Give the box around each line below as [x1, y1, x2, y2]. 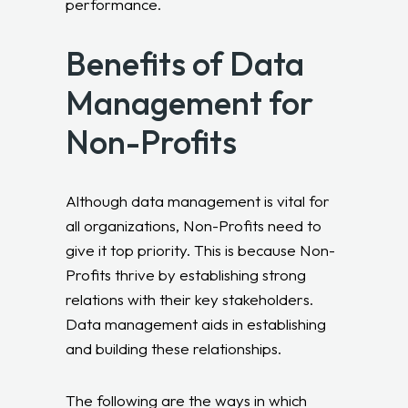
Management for [66, 81, 314, 123]
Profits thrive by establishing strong [66, 264, 307, 284]
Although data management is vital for [66, 190, 331, 210]
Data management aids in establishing [66, 313, 327, 333]
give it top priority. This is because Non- [66, 240, 336, 260]
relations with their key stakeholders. [66, 289, 314, 309]
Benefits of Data [66, 42, 305, 84]
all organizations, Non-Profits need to [66, 215, 322, 235]
